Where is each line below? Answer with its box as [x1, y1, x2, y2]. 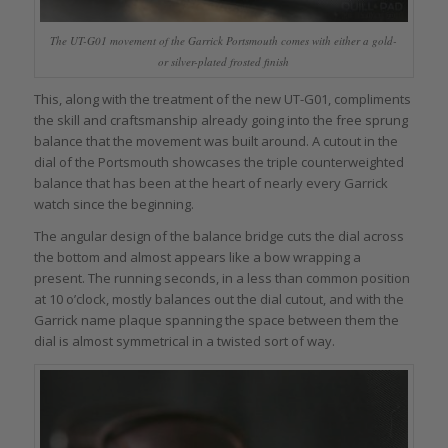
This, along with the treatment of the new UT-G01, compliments [33, 90, 411, 109]
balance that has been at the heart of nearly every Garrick [33, 174, 388, 193]
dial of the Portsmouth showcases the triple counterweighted [33, 153, 404, 172]
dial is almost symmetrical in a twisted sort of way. [33, 332, 335, 351]
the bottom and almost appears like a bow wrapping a [33, 248, 361, 267]
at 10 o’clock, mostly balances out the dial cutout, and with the [33, 290, 404, 309]
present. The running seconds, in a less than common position [33, 269, 410, 288]
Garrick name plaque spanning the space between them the [33, 311, 399, 330]
